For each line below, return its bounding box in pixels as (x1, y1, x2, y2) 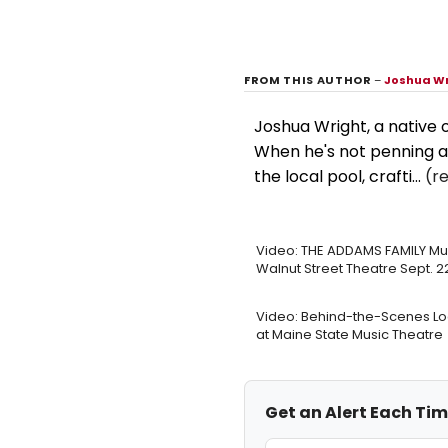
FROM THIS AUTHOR (244, 71, 375, 88)
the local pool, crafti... (254, 164, 425, 188)
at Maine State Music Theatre (256, 324, 443, 344)
